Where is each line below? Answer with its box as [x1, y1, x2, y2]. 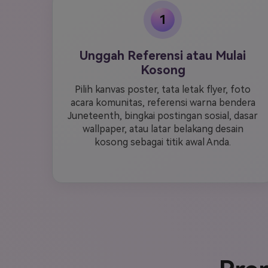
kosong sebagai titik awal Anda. [95, 136, 231, 148]
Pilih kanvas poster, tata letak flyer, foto [75, 84, 251, 95]
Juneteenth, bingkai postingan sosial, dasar [68, 110, 258, 121]
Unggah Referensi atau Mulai [80, 48, 246, 63]
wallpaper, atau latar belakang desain [82, 123, 243, 135]
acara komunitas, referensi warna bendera [70, 97, 255, 108]
